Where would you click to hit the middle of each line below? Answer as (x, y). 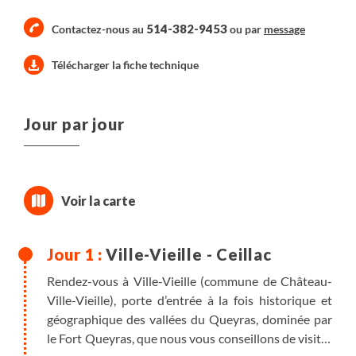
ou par (246, 29)
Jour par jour (74, 124)
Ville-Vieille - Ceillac (189, 255)
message (284, 29)
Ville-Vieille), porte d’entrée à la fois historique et (190, 300)
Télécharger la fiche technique (125, 65)
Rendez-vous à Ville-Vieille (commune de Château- (190, 281)
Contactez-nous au (99, 29)
